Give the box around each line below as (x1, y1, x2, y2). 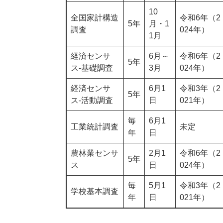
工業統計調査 (71, 122, 118, 131)
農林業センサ (71, 149, 118, 158)
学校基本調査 (71, 187, 118, 196)
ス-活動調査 (71, 96, 113, 105)
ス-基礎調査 (71, 64, 113, 73)
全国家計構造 (71, 13, 118, 22)
